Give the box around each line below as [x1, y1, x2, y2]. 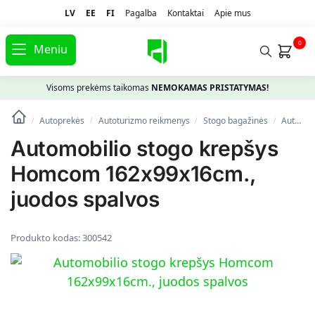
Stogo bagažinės [203, 115, 269, 127]
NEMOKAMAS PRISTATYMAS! [151, 82, 269, 94]
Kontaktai [167, 6, 204, 19]
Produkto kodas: [11, 231, 82, 245]
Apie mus [214, 6, 251, 19]
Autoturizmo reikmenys [98, 115, 190, 127]
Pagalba [124, 6, 157, 19]
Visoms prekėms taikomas [46, 82, 151, 94]
